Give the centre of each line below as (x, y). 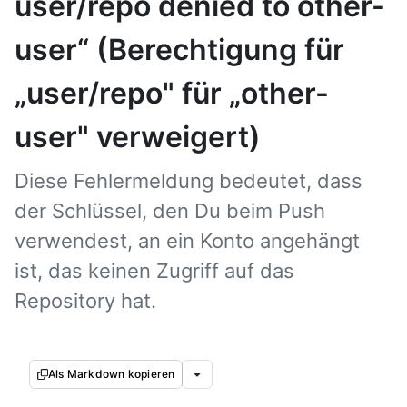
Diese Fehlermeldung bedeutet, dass (189, 181)
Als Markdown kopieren (112, 374)
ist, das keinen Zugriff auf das (154, 271)
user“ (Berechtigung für (179, 50)
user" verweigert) (138, 137)
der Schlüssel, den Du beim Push (170, 211)
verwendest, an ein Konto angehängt (187, 241)
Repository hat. (85, 301)
